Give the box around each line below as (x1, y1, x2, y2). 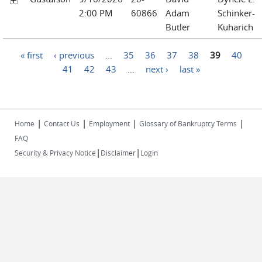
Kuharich (218, 20, 253, 33)
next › (145, 63, 168, 75)
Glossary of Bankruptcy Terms (139, 118, 237, 128)
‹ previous (53, 49, 94, 61)
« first (20, 49, 43, 61)
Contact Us (44, 118, 80, 128)
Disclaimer (101, 147, 136, 157)
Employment (89, 118, 130, 128)
